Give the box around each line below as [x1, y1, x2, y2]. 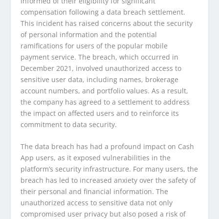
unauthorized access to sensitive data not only [21, 198, 173, 208]
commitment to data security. [21, 119, 117, 129]
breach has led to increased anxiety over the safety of [21, 175, 197, 185]
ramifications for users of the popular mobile [21, 41, 168, 50]
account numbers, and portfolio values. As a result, [21, 86, 189, 95]
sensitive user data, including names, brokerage [21, 74, 179, 84]
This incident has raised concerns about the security [21, 18, 193, 28]
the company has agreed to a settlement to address [21, 97, 190, 107]
